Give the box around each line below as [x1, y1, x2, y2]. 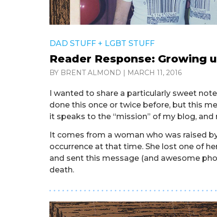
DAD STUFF [49, 39, 96, 48]
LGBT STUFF [105, 39, 155, 48]
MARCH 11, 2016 [127, 68, 182, 77]
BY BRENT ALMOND [49, 68, 121, 77]
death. [49, 165, 74, 175]
